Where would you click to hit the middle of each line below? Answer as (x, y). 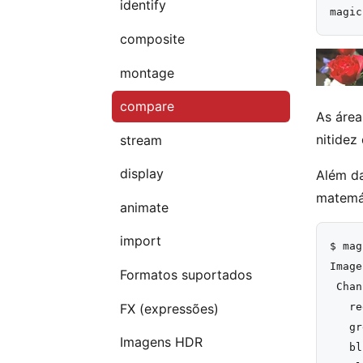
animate (144, 207)
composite (152, 38)
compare (147, 107)
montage (147, 73)
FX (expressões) (169, 308)
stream (141, 140)
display (141, 174)
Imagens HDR (161, 342)
